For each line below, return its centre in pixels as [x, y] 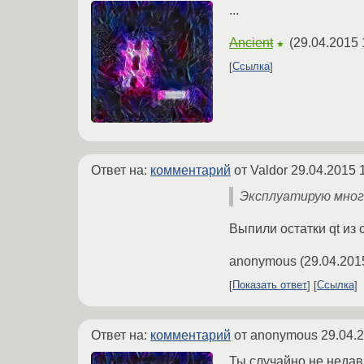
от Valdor [261, 170]
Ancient [251, 42]
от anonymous [276, 335]
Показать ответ [270, 285]
